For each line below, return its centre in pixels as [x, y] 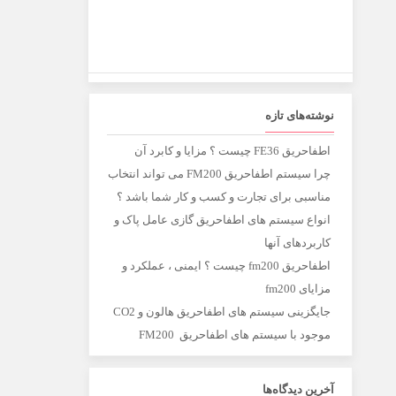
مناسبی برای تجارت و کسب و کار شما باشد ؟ [224, 197]
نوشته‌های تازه [300, 115]
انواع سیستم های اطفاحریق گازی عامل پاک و [223, 220]
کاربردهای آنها [298, 243]
